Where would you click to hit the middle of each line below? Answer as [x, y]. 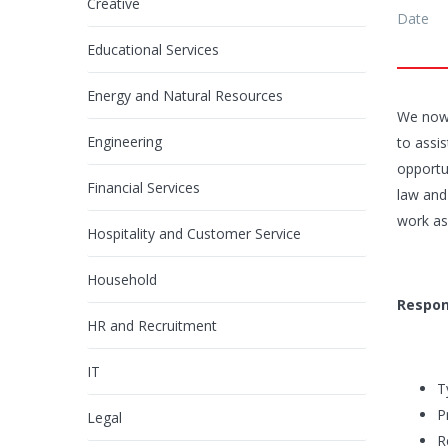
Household [122, 280]
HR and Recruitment [152, 326]
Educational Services [153, 50]
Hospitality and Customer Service [194, 234]
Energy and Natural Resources [185, 96]
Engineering [124, 142]
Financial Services [143, 188]
